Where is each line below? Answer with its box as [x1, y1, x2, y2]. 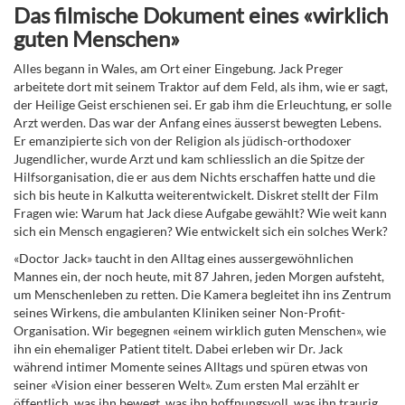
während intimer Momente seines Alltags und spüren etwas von [14, 359, 368, 375]
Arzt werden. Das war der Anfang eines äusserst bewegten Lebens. [14, 115, 381, 131]
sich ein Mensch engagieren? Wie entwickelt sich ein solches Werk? [14, 223, 388, 240]
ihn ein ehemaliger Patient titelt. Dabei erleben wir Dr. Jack [14, 341, 343, 357]
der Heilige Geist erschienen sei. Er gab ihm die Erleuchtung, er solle [14, 97, 391, 113]
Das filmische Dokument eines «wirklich [14, 2, 388, 29]
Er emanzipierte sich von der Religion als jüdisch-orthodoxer [14, 133, 352, 149]
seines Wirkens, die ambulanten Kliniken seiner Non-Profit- [14, 305, 345, 321]
